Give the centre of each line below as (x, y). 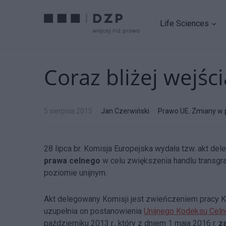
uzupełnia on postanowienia (94, 211)
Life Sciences (184, 23)
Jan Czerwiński (125, 111)
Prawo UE (173, 111)
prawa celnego (72, 161)
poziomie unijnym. (75, 173)
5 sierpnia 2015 (68, 111)
